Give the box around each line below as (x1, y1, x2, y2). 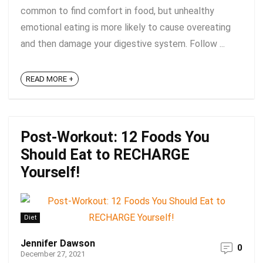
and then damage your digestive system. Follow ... (21, 38, 225, 49)
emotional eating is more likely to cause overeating (21, 22, 231, 33)
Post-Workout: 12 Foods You (21, 129, 210, 146)
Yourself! (21, 164, 80, 181)
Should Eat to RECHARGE (21, 146, 190, 163)
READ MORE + (26, 75, 73, 84)
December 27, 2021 (21, 249, 85, 258)
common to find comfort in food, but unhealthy (21, 5, 214, 16)
